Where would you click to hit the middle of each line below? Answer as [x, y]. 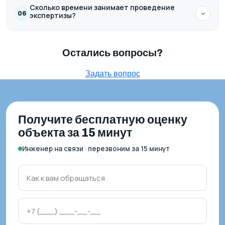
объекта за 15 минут [75, 133]
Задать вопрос [113, 73]
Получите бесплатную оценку [103, 120]
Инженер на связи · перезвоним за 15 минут [96, 149]
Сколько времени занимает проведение [102, 7]
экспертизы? [53, 15]
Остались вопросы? [113, 53]
